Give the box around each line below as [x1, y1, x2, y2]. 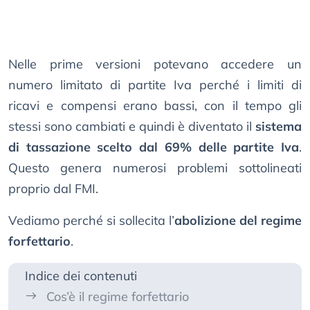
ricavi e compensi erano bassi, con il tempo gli [8, 98, 302, 114]
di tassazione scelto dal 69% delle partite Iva [8, 139, 299, 156]
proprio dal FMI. [8, 181, 98, 197]
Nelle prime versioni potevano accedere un [8, 56, 302, 73]
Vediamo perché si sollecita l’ [8, 212, 174, 229]
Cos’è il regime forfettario [46, 289, 189, 305]
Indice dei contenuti [25, 268, 137, 284]
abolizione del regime [174, 212, 302, 229]
